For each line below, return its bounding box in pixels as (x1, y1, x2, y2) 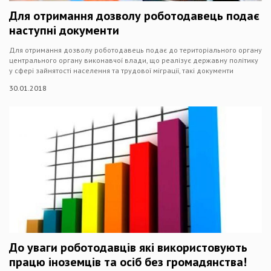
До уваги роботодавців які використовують (9, 240, 247, 255)
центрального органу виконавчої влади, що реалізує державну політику (9, 56, 258, 65)
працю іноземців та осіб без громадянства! (9, 254, 247, 270)
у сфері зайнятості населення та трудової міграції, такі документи (9, 66, 233, 75)
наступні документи (9, 22, 119, 38)
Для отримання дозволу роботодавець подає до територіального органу (9, 45, 262, 54)
